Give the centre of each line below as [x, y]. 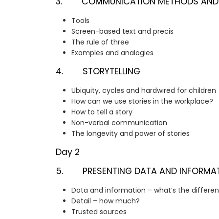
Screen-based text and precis [122, 32]
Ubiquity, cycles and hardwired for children [144, 91]
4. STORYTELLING [98, 72]
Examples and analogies [112, 53]
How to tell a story [102, 112]
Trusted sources [99, 212]
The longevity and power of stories [131, 134]
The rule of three [100, 42]
